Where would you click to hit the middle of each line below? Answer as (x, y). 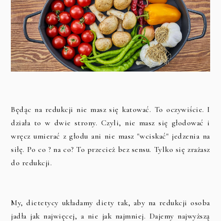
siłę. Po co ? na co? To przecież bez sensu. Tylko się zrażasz (110, 150)
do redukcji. (33, 163)
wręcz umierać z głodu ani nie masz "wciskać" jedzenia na (110, 136)
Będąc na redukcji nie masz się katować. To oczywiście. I (110, 110)
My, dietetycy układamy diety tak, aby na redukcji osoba (110, 203)
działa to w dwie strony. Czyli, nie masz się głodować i (110, 123)
